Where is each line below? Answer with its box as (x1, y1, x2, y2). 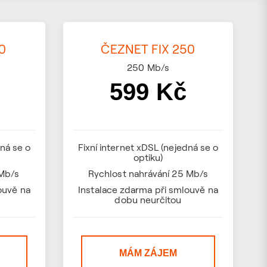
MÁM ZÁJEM (119, 248, 177, 258)
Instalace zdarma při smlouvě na (78, 184, 218, 195)
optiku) (133, 151, 163, 163)
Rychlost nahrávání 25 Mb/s (88, 167, 209, 179)
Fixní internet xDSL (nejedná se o (77, 141, 219, 153)
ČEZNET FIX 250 (101, 41, 195, 57)
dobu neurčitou (114, 194, 182, 206)
